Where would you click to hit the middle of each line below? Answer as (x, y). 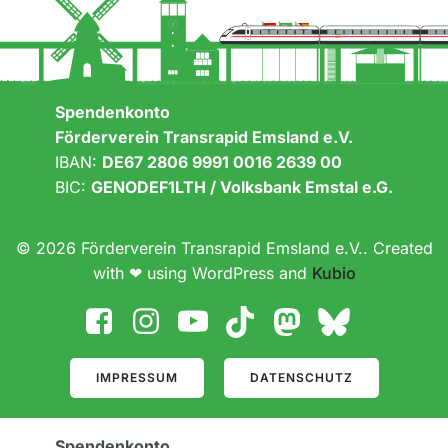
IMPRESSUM (136, 377)
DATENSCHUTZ (301, 377)
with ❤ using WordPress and (202, 272)
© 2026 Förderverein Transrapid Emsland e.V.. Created (224, 247)
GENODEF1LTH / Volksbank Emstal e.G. (242, 186)
